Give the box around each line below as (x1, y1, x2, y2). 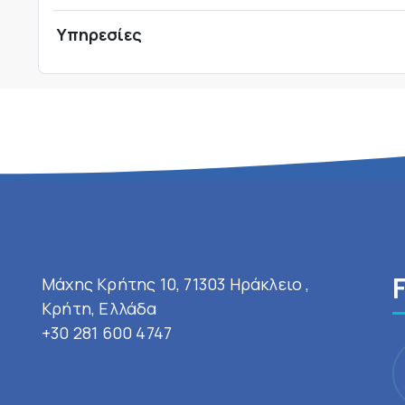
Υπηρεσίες (57, 23, 142, 45)
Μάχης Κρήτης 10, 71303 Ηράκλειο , (42, 273, 310, 296)
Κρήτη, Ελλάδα (42, 297, 157, 320)
